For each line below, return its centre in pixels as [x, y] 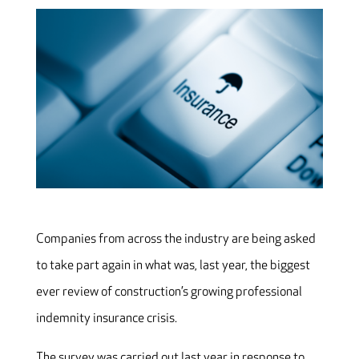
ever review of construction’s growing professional [169, 292]
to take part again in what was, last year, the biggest [173, 266]
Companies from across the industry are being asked [175, 240]
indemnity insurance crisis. [106, 319]
